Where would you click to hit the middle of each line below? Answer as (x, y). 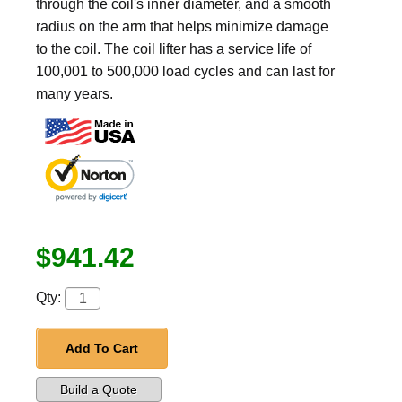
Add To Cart (102, 349)
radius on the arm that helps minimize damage (182, 26)
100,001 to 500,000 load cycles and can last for (185, 71)
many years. (74, 94)
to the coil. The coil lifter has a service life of (174, 49)
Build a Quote (99, 390)
